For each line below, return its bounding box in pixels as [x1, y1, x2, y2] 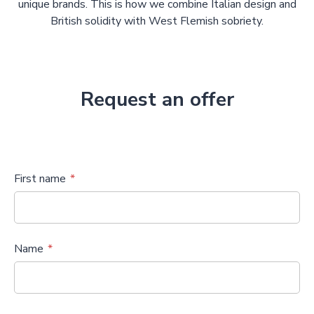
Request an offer [80, 86, 234, 113]
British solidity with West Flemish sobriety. [50, 13, 264, 29]
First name [14, 171, 66, 186]
